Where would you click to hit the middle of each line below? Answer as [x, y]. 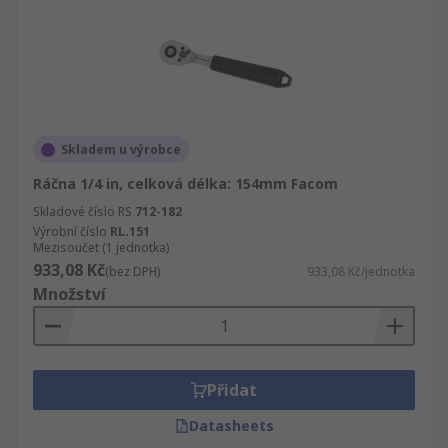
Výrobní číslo [70, 231]
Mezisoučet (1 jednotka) [101, 247]
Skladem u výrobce [121, 149]
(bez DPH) [132, 271]
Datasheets [231, 425]
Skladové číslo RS [82, 211]
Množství [69, 294]
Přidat [232, 390]
